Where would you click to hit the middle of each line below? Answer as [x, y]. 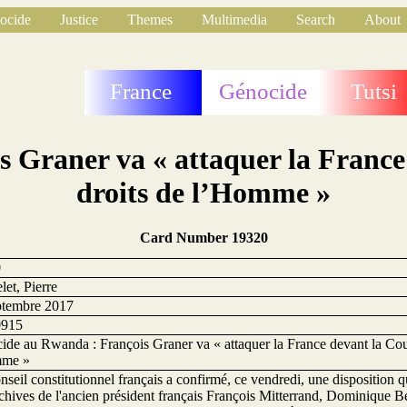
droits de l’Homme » [203, 193]
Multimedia [234, 20]
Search [316, 20]
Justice [79, 20]
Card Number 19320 [203, 237]
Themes [150, 20]
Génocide [263, 91]
